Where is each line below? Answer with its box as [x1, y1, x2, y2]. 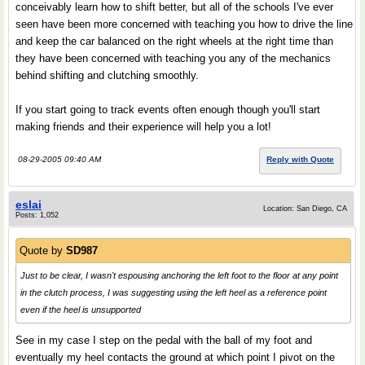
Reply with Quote [266, 155, 334, 164]
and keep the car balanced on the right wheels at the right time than [15, 35, 333, 47]
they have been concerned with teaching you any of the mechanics [15, 52, 331, 64]
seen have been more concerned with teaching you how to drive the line [15, 18, 353, 30]
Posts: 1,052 [15, 211, 59, 219]
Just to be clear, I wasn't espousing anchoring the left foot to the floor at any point [20, 270, 338, 280]
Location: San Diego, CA [263, 204, 347, 213]
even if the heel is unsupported [20, 305, 141, 314]
